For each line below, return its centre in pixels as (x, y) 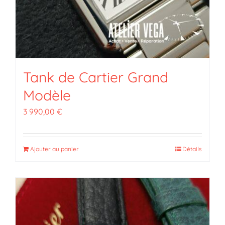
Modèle (47, 95)
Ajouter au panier (54, 149)
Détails (192, 149)
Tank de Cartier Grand (95, 77)
